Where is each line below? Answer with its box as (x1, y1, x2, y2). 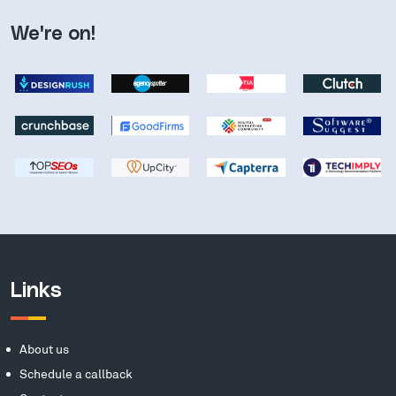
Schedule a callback (19, 366, 133, 382)
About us (19, 341, 69, 357)
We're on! (11, 25, 95, 45)
